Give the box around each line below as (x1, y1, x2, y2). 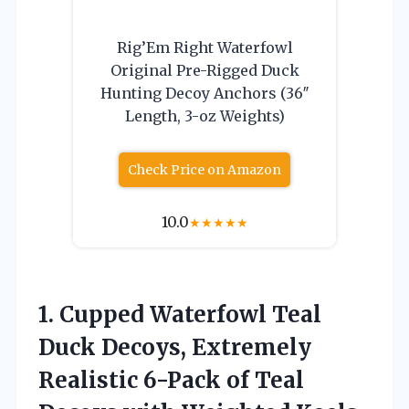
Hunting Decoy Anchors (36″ (100, 83, 309, 102)
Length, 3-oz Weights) (124, 106, 285, 125)
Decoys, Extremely (96, 332, 311, 362)
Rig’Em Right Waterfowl (116, 37, 293, 57)
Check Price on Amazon (128, 161, 281, 178)
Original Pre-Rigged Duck (110, 60, 299, 79)
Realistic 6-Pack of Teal (38, 365, 304, 394)
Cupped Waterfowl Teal (59, 299, 321, 329)
